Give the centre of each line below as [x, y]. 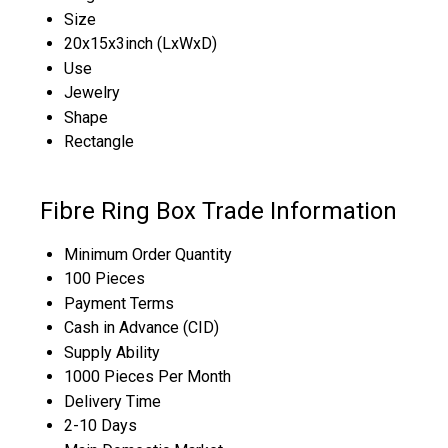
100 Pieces [104, 278]
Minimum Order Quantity [148, 254]
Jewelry [92, 92]
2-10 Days [100, 425]
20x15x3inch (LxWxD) [140, 43]
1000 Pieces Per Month [147, 376]
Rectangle [99, 141]
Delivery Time [112, 401]
